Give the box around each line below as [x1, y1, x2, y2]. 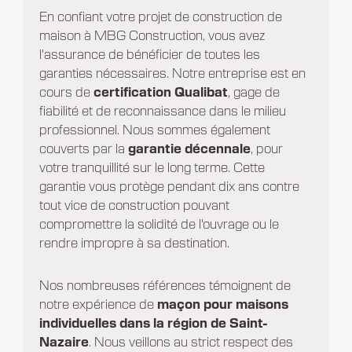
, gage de [227, 86, 280, 99]
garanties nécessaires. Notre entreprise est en [38, 67, 306, 80]
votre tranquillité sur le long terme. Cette [38, 161, 265, 174]
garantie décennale [124, 142, 251, 156]
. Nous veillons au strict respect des [88, 335, 293, 349]
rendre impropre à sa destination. [38, 236, 229, 250]
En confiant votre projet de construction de [38, 10, 282, 24]
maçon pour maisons [156, 298, 288, 311]
